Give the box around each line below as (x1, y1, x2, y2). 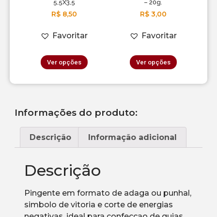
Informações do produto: (15, 107, 138, 118)
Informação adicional (88, 132, 177, 142)
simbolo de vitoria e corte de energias (24, 200, 173, 210)
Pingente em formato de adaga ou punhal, (24, 188, 191, 198)
